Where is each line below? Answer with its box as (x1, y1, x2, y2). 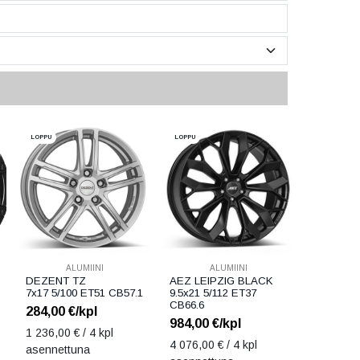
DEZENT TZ (26, 275, 87, 288)
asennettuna (26, 343, 91, 357)
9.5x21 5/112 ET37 (169, 287, 256, 300)
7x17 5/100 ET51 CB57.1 (26, 287, 144, 300)
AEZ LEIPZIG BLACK (169, 275, 273, 288)
